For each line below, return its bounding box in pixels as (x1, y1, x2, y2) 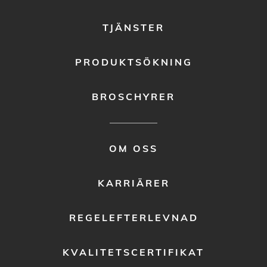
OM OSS (109, 142, 158, 154)
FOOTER (9, 139, 58, 152)
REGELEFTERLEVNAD (69, 211, 198, 223)
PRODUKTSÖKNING (74, 55, 193, 68)
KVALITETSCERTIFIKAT (63, 246, 204, 258)
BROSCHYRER (92, 90, 175, 103)
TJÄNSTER (103, 21, 164, 33)
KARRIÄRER (97, 176, 170, 189)
